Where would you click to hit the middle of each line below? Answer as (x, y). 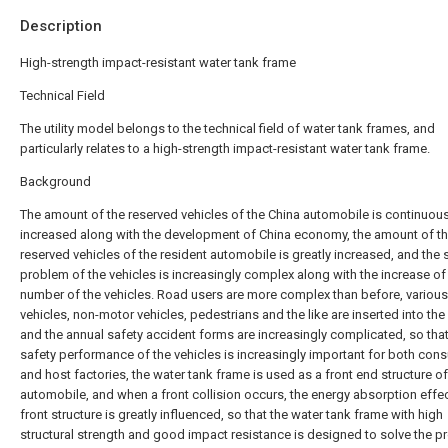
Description (61, 26)
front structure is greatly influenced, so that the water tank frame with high (231, 414)
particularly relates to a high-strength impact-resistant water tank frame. (225, 148)
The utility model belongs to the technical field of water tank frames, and (227, 128)
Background (55, 181)
